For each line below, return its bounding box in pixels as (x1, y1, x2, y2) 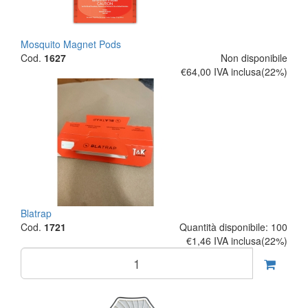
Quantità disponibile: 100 (179, 220, 287, 234)
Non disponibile (221, 51, 287, 65)
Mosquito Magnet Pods (21, 37, 121, 51)
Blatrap (21, 206, 52, 220)
